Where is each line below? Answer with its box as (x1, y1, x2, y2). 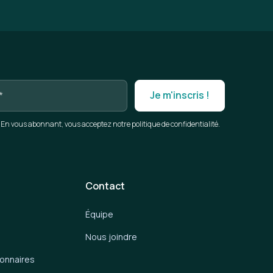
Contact (85, 179, 125, 193)
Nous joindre (85, 230, 137, 243)
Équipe (85, 208, 113, 220)
